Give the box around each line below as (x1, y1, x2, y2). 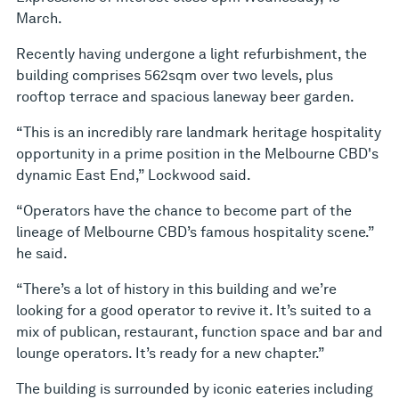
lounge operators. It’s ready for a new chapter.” (16, 345, 325, 362)
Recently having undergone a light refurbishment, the (16, 45, 367, 63)
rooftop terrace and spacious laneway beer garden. (16, 88, 354, 106)
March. (16, 10, 62, 28)
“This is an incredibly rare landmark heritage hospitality (16, 124, 381, 142)
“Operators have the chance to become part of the (16, 202, 352, 220)
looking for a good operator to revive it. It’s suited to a (16, 302, 371, 320)
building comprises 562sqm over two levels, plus (16, 67, 333, 85)
